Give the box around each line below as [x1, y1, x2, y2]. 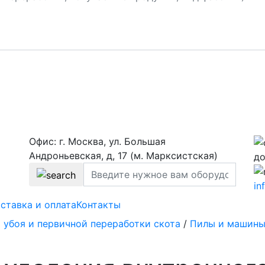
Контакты [76, 199, 121, 211]
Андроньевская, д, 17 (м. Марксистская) [29, 150, 218, 162]
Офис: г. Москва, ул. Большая [29, 135, 166, 148]
